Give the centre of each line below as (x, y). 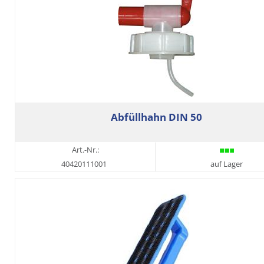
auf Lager (227, 164)
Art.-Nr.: (85, 150)
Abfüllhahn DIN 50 (156, 117)
